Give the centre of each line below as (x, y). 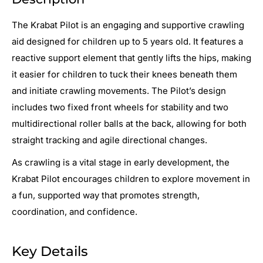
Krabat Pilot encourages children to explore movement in (131, 179)
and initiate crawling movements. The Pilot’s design (119, 90)
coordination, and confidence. (75, 212)
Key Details (50, 251)
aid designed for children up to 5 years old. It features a (127, 41)
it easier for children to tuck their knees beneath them (124, 74)
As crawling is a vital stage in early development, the (121, 163)
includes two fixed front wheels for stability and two (120, 107)
